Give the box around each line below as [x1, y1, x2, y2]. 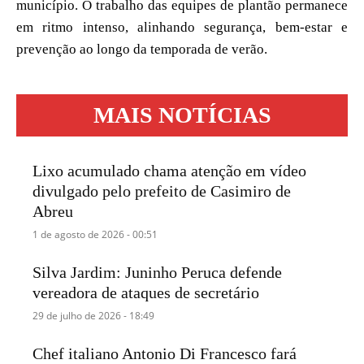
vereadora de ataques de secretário [32, 284, 260, 302]
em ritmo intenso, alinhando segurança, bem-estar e [16, 19, 348, 35]
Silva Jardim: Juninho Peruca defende [32, 263, 283, 282]
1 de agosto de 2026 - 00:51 [32, 227, 158, 241]
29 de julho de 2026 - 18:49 [32, 309, 155, 323]
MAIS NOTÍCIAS [93, 102, 271, 128]
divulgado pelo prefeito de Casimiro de [32, 181, 292, 200]
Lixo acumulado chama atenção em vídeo [32, 161, 307, 180]
